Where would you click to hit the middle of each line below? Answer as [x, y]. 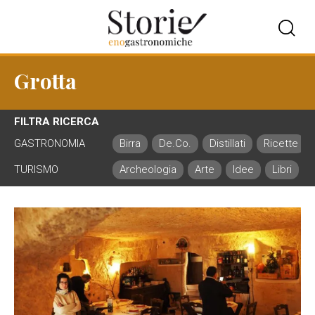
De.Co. [175, 143]
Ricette [281, 143]
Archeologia [148, 169]
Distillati [227, 143]
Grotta [45, 81]
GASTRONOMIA [50, 143]
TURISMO [36, 169]
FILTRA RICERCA [57, 122]
